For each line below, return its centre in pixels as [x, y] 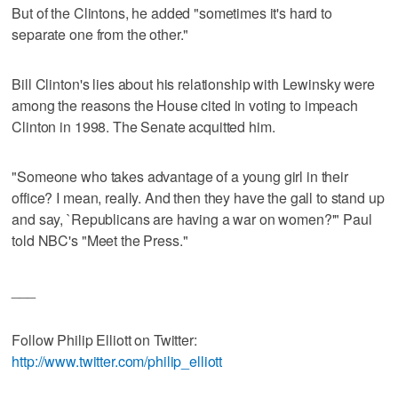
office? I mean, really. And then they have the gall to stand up [198, 197]
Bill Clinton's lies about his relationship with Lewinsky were [193, 84]
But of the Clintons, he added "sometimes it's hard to [172, 12]
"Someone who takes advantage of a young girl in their [180, 176]
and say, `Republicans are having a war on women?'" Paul [192, 219]
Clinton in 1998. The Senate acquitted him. [143, 126]
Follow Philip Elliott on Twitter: [104, 339]
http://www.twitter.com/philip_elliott [117, 361]
